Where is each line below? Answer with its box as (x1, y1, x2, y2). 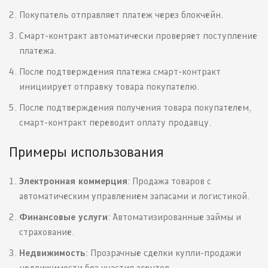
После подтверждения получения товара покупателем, (19, 102, 252, 114)
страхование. (19, 226, 74, 238)
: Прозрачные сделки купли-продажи (86, 247, 241, 259)
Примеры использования (9, 143, 164, 161)
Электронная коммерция (19, 175, 127, 187)
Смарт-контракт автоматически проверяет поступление (19, 30, 257, 42)
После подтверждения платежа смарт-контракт (19, 66, 221, 78)
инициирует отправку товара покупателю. (19, 81, 199, 93)
